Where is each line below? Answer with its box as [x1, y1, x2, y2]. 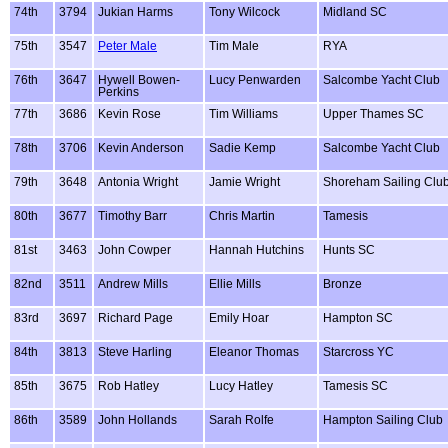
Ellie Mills [209, 277, 261, 290]
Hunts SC [323, 243, 375, 256]
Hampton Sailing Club [323, 413, 443, 426]
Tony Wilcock [209, 5, 280, 18]
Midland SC [323, 5, 387, 18]
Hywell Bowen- [98, 73, 180, 86]
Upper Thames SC [323, 107, 424, 120]
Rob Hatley [98, 379, 159, 392]
